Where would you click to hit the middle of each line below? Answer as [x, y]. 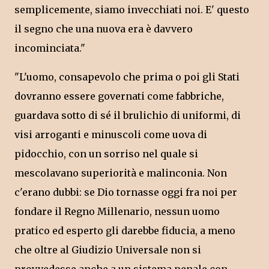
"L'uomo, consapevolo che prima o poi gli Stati [127, 77]
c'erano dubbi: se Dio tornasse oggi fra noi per [126, 192]
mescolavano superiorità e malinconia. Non [121, 173]
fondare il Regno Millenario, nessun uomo [117, 212]
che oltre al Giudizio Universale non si [108, 250]
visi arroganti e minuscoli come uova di [111, 135]
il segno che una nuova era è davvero [104, 29]
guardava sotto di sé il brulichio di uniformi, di [128, 116]
